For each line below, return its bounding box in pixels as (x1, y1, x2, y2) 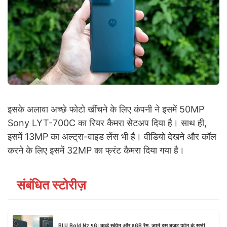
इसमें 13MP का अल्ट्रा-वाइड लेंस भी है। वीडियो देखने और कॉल (8, 131, 216, 142)
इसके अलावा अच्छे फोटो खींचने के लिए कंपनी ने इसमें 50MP (8, 104, 204, 115)
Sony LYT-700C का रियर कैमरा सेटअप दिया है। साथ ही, (8, 118, 207, 129)
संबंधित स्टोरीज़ (17, 177, 86, 193)
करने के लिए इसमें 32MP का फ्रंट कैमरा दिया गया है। (8, 145, 184, 156)
